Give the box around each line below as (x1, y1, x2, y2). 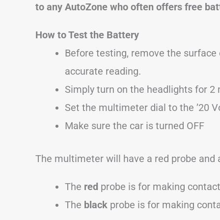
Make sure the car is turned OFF (65, 119, 204, 132)
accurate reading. (65, 65, 141, 77)
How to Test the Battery (35, 28, 139, 41)
